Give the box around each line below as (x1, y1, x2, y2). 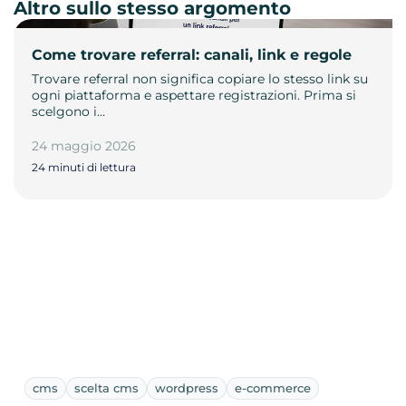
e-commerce (235, 380, 311, 395)
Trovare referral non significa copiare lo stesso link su (32, 70, 368, 87)
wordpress (155, 380, 218, 395)
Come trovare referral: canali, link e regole (32, 45, 352, 63)
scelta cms (74, 380, 139, 395)
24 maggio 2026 (32, 137, 136, 154)
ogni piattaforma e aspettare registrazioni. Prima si (32, 86, 356, 103)
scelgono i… (32, 102, 105, 120)
